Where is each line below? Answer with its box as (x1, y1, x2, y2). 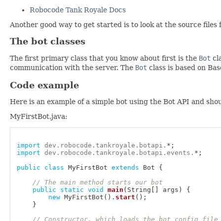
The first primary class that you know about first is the (10, 54, 199, 63)
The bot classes (10, 36, 85, 47)
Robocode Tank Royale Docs (30, 6, 126, 14)
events (166, 148, 190, 156)
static (60, 185, 84, 193)
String (127, 185, 151, 193)
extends (111, 163, 139, 171)
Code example (10, 80, 79, 91)
